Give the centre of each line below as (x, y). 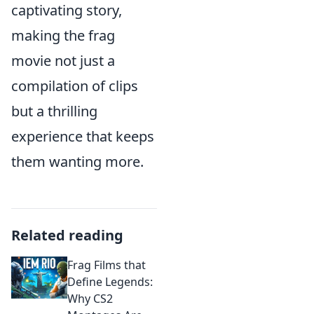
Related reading (67, 235)
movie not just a (63, 61)
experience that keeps (83, 137)
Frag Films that (107, 265)
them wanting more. (77, 162)
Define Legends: (110, 282)
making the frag (63, 36)
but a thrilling (54, 111)
